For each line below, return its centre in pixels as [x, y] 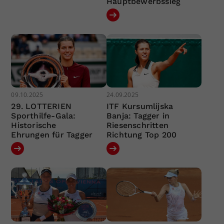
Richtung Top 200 [141, 135]
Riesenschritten [137, 125]
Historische [34, 125]
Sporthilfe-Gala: [43, 116]
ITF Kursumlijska [140, 106]
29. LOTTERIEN [41, 106]
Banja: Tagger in [138, 116]
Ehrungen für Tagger [52, 135]
